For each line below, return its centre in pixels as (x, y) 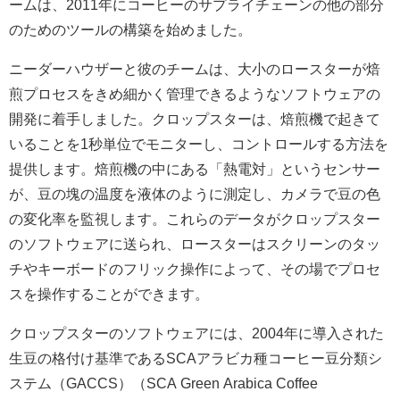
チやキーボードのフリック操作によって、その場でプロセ (195, 269)
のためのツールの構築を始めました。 (130, 30)
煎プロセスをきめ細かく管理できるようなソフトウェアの (195, 94)
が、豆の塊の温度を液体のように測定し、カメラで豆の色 (195, 194)
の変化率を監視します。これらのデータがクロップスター (195, 219)
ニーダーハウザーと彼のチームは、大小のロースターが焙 (195, 69)
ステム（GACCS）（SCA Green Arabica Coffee (163, 383)
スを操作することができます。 (109, 294)
